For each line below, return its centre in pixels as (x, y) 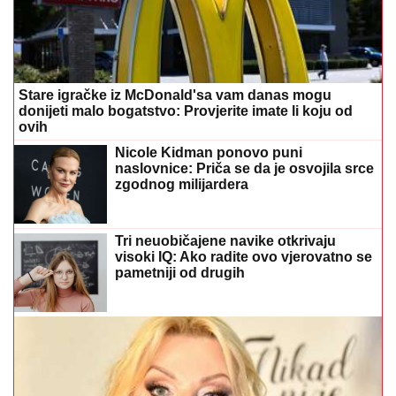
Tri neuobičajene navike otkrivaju (225, 240)
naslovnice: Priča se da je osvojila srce (244, 168)
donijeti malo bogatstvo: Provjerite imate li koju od (186, 110)
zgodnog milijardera (182, 184)
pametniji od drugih (180, 272)
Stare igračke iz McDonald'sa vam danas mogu (175, 95)
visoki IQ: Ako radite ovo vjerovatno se (244, 256)
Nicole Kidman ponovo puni (209, 152)
